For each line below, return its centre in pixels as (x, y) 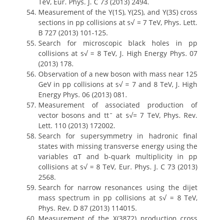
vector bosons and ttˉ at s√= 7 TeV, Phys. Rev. (118, 115)
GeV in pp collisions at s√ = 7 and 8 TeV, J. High (118, 84)
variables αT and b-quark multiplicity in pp (118, 156)
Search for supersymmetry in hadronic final (118, 136)
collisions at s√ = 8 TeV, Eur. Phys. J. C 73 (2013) (118, 167)
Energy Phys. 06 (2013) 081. (82, 95)
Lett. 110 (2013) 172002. (77, 125)
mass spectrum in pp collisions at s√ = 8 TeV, (118, 198)
